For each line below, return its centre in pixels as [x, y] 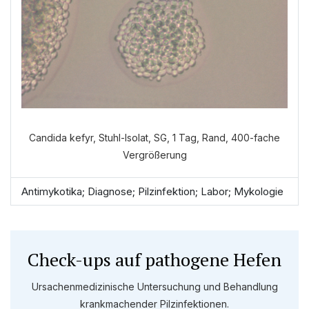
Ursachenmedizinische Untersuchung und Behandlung [154, 287]
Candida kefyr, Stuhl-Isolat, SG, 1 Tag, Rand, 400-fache [154, 138]
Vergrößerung [154, 155]
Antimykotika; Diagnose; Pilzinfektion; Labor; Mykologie [152, 191]
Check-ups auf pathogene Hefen [154, 259]
